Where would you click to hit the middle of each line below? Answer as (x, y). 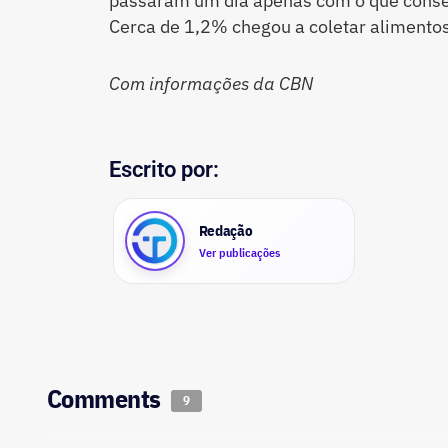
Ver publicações (239, 253)
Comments (107, 397)
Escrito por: (163, 169)
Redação (225, 231)
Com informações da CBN (210, 84)
